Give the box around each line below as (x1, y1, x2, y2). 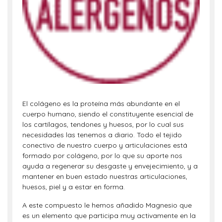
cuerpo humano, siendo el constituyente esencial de (22, 110, 193, 118)
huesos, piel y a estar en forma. (22, 182, 125, 191)
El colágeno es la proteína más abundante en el (22, 99, 180, 108)
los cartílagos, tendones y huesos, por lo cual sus (22, 120, 184, 129)
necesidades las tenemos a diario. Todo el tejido (22, 130, 182, 139)
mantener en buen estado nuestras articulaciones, (22, 172, 187, 181)
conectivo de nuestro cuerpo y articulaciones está (22, 141, 187, 150)
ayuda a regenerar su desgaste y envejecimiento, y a (22, 162, 198, 170)
